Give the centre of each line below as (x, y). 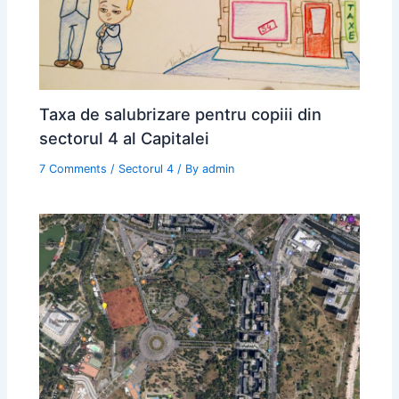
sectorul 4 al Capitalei (125, 138)
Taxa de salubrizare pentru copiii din (181, 114)
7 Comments (73, 169)
